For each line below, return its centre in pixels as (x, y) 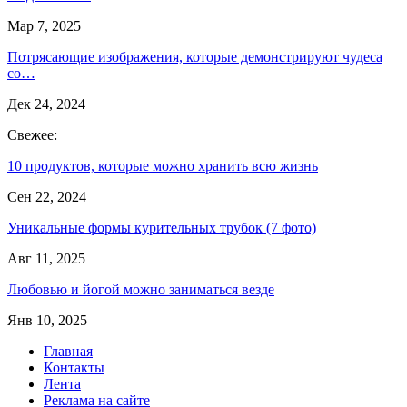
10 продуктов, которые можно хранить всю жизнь (163, 165)
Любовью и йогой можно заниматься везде (141, 289)
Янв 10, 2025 (47, 320)
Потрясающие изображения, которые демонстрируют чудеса (195, 56)
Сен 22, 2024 (47, 196)
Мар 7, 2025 (44, 25)
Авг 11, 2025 (46, 258)
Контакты (74, 367)
